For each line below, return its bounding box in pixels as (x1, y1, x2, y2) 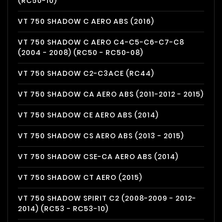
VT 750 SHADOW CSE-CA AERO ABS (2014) (18, 152, 178, 162)
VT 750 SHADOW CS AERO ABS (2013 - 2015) (18, 131, 184, 141)
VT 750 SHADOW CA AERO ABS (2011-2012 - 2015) (18, 89, 204, 99)
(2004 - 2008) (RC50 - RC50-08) (18, 48, 143, 57)
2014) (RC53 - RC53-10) (18, 204, 109, 214)
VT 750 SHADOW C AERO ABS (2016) (18, 16, 154, 26)
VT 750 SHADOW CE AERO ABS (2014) (18, 110, 159, 120)
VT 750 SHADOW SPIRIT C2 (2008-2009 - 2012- (18, 193, 196, 203)
